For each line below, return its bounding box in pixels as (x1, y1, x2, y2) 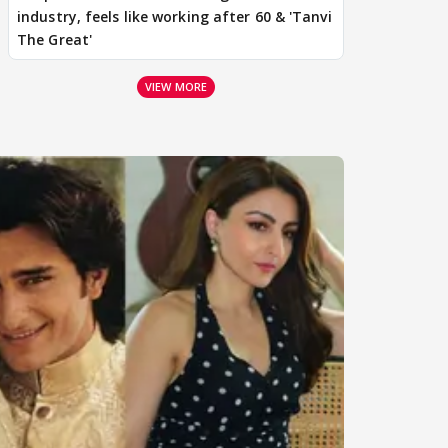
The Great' (17, 29, 92, 49)
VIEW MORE (145, 78, 207, 94)
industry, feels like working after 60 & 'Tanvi (17, 6, 332, 26)
